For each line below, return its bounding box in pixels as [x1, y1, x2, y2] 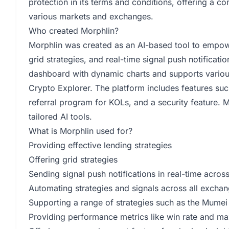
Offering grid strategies [29, 154, 118, 165]
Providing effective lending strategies [29, 140, 172, 150]
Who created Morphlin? [29, 26, 119, 36]
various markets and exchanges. [29, 11, 153, 21]
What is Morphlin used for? [29, 126, 132, 136]
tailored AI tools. [29, 111, 92, 122]
